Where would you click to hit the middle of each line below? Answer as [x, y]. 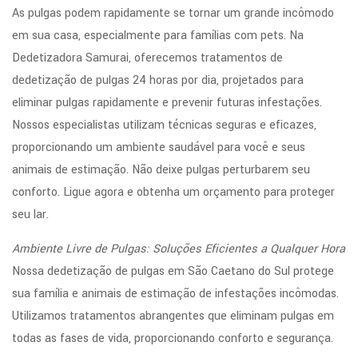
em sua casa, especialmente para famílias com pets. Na [158, 36]
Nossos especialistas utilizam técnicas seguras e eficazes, [164, 125]
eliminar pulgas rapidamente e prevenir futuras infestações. [167, 103]
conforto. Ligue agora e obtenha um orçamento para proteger [173, 192]
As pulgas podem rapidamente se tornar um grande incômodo [173, 13]
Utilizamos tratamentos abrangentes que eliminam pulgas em [173, 316]
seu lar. [30, 215]
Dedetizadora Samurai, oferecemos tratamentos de [147, 58]
